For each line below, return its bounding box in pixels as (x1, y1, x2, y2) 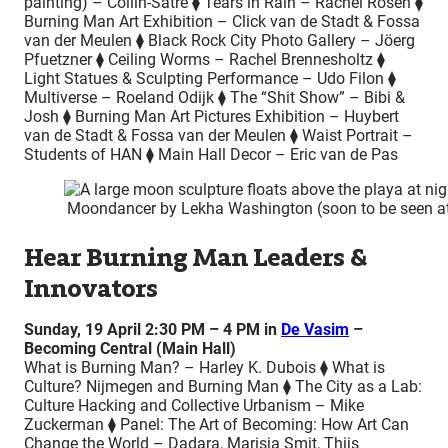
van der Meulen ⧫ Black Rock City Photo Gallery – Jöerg (24, 30, 415, 50)
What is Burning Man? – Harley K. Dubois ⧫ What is (24, 358, 385, 378)
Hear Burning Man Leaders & (24, 242, 367, 274)
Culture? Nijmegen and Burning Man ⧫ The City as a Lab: (24, 377, 422, 397)
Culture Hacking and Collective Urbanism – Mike (24, 396, 364, 416)
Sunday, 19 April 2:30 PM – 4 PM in (24, 320, 281, 340)
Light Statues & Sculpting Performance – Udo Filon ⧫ (24, 68, 396, 88)
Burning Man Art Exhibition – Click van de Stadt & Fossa (24, 11, 420, 31)
